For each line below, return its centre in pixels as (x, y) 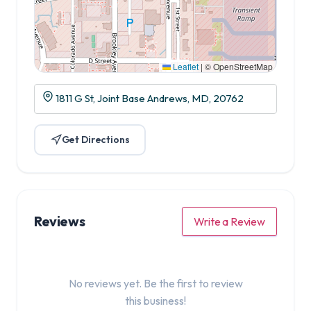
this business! (155, 300)
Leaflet (185, 66)
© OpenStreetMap (238, 66)
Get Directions (95, 140)
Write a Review (229, 221)
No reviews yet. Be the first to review (155, 283)
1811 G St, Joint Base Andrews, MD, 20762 (149, 99)
